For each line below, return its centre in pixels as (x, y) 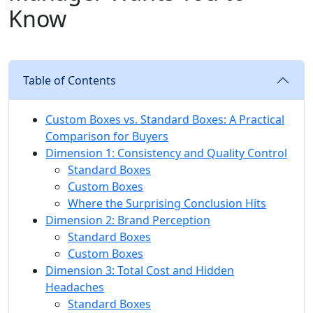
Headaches (75, 287)
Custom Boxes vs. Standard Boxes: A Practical (165, 119)
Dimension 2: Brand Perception (128, 220)
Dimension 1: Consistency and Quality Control (166, 153)
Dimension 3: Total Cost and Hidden (140, 270)
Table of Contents (70, 80)
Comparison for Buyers (107, 136)
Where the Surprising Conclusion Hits (167, 203)
